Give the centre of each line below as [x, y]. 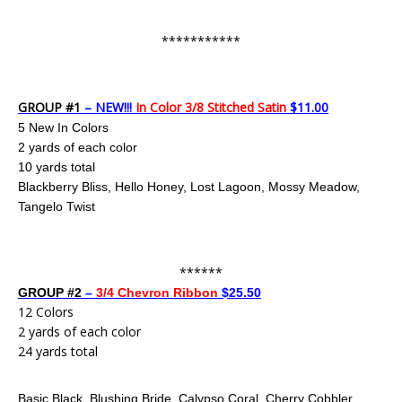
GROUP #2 [52, 293]
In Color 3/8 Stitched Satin [213, 107]
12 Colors [46, 312]
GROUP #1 [49, 107]
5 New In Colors [63, 127]
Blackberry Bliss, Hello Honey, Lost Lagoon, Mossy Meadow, [189, 187]
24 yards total [58, 351]
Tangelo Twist [57, 206]
